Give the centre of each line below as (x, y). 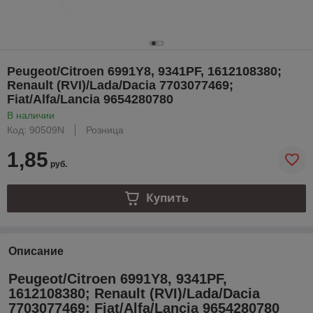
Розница (105, 130)
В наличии (31, 115)
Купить (167, 198)
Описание (36, 251)
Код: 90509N (36, 130)
